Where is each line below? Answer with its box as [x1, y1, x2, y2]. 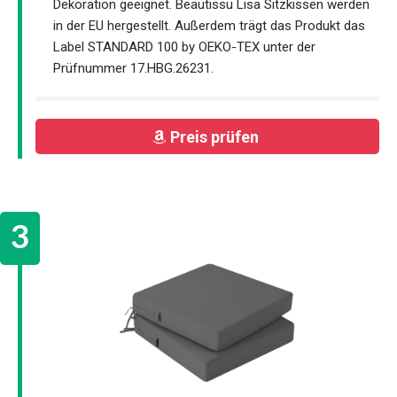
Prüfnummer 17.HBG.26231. [53, 59, 214, 76]
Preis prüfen [169, 127, 262, 146]
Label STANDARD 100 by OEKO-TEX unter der [53, 38, 315, 55]
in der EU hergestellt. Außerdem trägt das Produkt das [53, 17, 365, 34]
